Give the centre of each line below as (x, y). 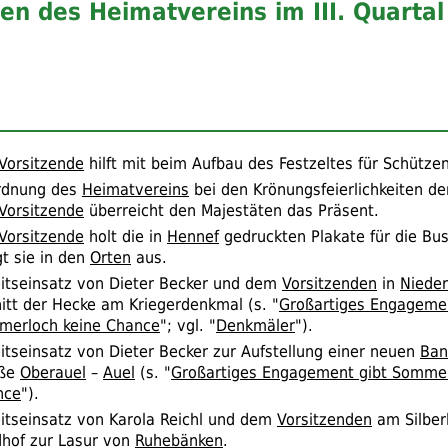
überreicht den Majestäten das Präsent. (231, 210)
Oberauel (53, 372)
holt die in (125, 236)
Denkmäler (255, 325)
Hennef (193, 236)
